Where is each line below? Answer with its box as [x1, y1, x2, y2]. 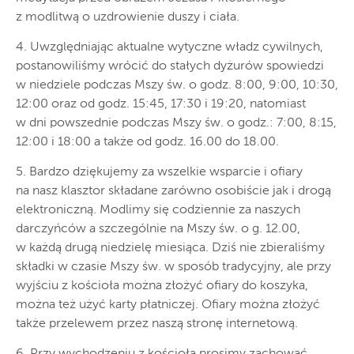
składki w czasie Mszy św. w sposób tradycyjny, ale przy [16, 260, 331, 273]
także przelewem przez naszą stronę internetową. [16, 317, 298, 330]
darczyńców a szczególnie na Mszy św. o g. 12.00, [16, 222, 300, 235]
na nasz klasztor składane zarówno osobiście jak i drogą [16, 184, 331, 198]
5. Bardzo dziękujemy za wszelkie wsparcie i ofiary [16, 165, 303, 179]
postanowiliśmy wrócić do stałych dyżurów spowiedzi [16, 59, 324, 73]
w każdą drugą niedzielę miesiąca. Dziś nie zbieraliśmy [16, 241, 325, 254]
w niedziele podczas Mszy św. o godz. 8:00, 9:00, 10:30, [16, 78, 338, 92]
